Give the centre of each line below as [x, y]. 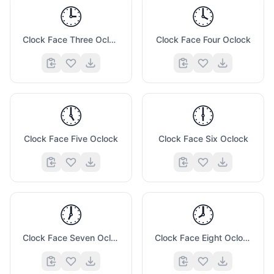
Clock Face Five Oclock [71, 139]
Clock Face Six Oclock [203, 139]
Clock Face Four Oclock [203, 39]
